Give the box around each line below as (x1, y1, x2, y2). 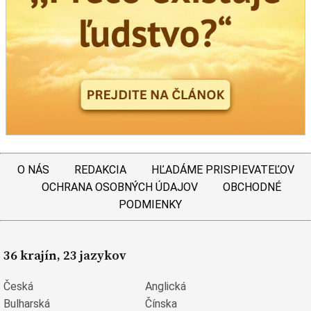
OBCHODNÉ (222, 180, 281, 194)
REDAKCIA (74, 162, 126, 176)
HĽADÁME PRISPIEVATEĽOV (151, 162, 294, 176)
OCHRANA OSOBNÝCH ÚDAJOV (41, 180, 198, 194)
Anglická (145, 280, 186, 294)
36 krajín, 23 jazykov (3, 246, 126, 264)
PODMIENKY (118, 197, 182, 211)
